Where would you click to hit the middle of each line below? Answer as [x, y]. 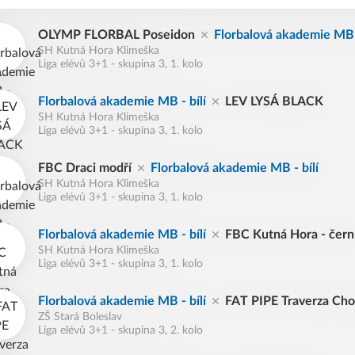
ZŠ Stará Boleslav [80, 317]
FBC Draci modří [85, 168]
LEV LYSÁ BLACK [274, 101]
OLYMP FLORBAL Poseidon [116, 35]
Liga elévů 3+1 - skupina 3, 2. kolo [120, 330]
